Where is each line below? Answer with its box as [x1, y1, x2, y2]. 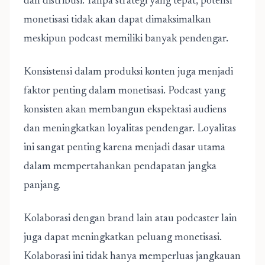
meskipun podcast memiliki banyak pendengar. [24, 34, 228, 44]
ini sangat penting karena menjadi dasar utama [24, 143, 225, 153]
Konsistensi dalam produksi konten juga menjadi [24, 67, 233, 77]
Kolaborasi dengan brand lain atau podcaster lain [24, 214, 237, 224]
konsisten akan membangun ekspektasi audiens [24, 105, 227, 115]
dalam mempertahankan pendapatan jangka [24, 161, 216, 172]
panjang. [24, 180, 60, 191]
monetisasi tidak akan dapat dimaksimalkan [24, 15, 211, 25]
